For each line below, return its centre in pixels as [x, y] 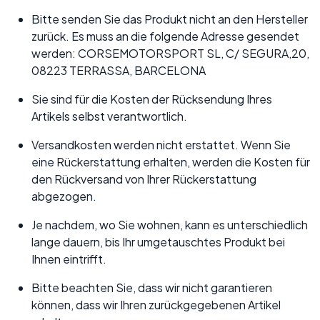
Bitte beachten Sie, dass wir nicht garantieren [152, 288]
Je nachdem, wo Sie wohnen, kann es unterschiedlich [170, 225]
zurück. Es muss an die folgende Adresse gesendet [165, 36]
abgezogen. [64, 196]
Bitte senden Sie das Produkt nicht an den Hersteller [170, 19]
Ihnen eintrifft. [69, 259]
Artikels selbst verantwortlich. [109, 116]
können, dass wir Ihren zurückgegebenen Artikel [156, 305]
